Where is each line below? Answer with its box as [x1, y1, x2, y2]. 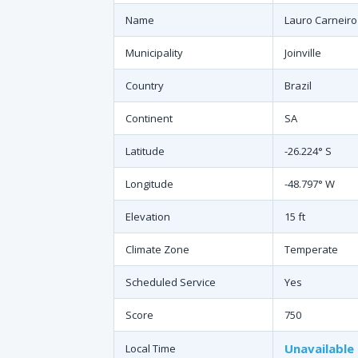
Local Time [125, 341, 176, 356]
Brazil [284, 78, 312, 93]
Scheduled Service [125, 275, 216, 289]
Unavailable [284, 340, 354, 356]
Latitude [125, 144, 165, 158]
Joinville [284, 46, 321, 60]
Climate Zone [125, 242, 189, 257]
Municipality [125, 46, 183, 60]
